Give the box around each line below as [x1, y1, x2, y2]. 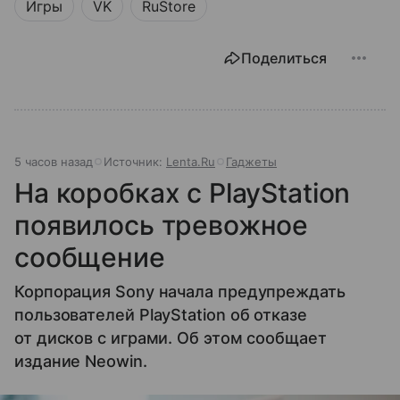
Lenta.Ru [166, 154, 215, 170]
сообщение [14, 241, 165, 274]
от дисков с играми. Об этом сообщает [14, 329, 327, 348]
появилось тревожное [14, 209, 309, 242]
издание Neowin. [14, 352, 147, 371]
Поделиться [241, 49, 327, 68]
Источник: [104, 154, 166, 170]
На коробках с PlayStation [14, 177, 351, 210]
